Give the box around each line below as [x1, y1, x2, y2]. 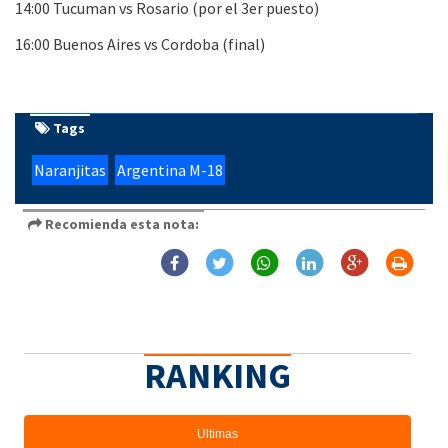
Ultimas [197, 426, 238, 441]
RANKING [144, 352, 291, 398]
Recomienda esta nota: [42, 214, 199, 233]
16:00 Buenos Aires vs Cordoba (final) [15, 33, 265, 54]
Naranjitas [34, 159, 106, 180]
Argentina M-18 [117, 159, 223, 180]
